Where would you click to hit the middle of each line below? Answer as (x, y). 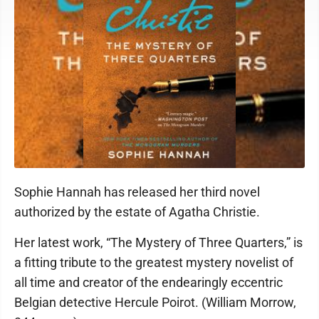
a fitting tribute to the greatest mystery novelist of (154, 263)
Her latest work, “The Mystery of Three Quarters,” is (158, 243)
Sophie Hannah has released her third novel (137, 192)
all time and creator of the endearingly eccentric (148, 283)
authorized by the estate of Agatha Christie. (137, 212)
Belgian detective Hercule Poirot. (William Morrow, (155, 303)
